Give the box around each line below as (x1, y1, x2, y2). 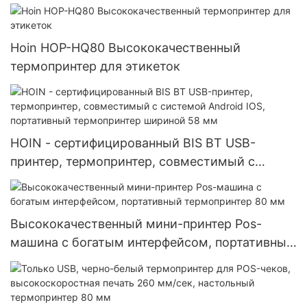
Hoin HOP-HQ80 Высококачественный (10, 40, 241, 55)
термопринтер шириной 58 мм (10, 191, 196, 206)
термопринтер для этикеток (10, 58, 180, 73)
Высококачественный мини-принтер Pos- (10, 217, 262, 232)
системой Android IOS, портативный (10, 172, 228, 187)
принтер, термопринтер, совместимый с (10, 153, 255, 169)
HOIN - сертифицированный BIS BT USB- (10, 135, 256, 150)
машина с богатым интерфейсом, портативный (10, 235, 294, 250)
